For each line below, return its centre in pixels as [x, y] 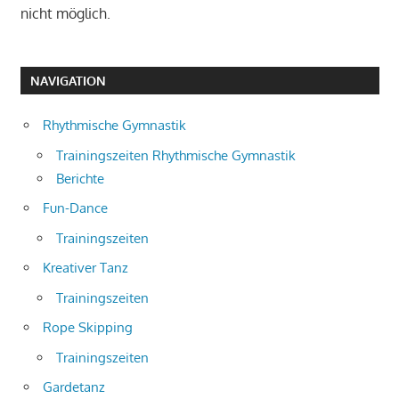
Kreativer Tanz [85, 268]
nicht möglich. [65, 13]
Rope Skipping [88, 328]
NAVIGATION [68, 81]
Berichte [80, 178]
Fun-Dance [75, 208]
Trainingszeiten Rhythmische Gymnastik [176, 155]
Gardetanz [74, 387]
